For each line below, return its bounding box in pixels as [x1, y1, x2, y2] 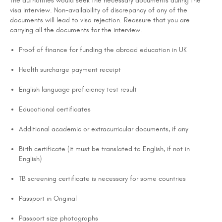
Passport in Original [19, 194, 77, 203]
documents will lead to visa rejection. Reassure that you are [10, 15, 190, 24]
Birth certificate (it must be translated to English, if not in [19, 144, 190, 153]
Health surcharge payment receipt [19, 65, 121, 74]
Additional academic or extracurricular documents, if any [19, 124, 188, 133]
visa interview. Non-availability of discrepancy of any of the [10, 5, 187, 14]
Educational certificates [19, 105, 91, 113]
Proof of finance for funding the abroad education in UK [19, 45, 187, 54]
